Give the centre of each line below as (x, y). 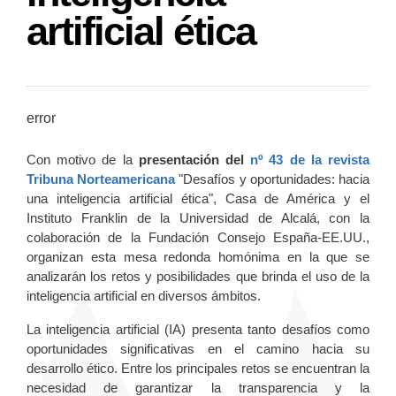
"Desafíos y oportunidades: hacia (273, 179)
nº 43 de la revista (310, 159)
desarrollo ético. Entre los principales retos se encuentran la (198, 368)
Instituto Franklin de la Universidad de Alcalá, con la (198, 217)
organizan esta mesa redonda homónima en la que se (198, 256)
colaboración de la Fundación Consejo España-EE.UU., (198, 237)
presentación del (194, 159)
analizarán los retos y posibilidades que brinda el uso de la (198, 276)
